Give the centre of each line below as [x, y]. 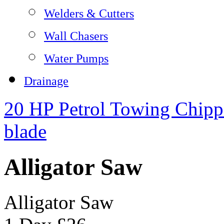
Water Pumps [76, 58]
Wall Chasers [76, 36]
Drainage [46, 81]
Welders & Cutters [89, 13]
